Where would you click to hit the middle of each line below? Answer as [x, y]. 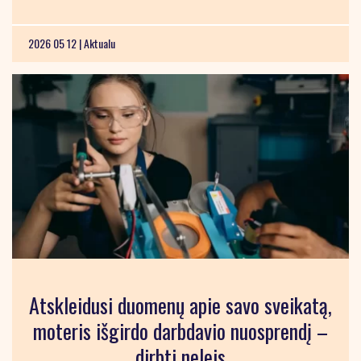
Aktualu [100, 44]
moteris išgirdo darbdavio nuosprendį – [180, 331]
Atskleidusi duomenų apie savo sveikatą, [180, 305]
